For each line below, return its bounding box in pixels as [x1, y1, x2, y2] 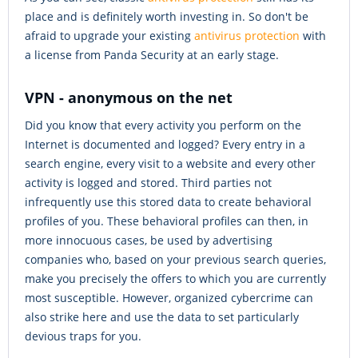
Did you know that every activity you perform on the [25, 117, 301, 133]
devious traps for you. [25, 328, 141, 344]
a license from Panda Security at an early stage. [25, 47, 279, 63]
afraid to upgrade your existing [25, 28, 194, 44]
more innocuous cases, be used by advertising [25, 233, 272, 249]
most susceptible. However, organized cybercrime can [25, 290, 313, 306]
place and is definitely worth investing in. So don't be [25, 9, 308, 25]
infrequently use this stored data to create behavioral [25, 194, 312, 210]
